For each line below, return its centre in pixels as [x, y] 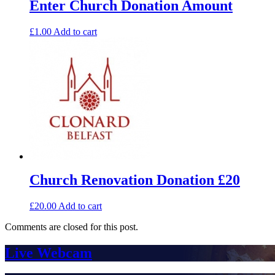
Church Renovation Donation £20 [135, 180]
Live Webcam [48, 253]
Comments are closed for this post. [72, 227]
